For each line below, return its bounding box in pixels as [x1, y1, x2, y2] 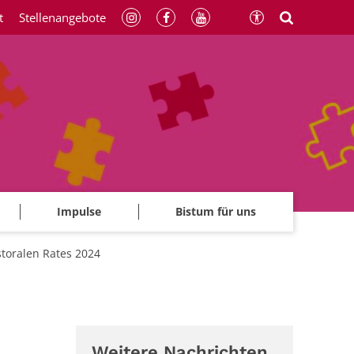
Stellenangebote [19, 9, 107, 25]
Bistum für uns [175, 204, 256, 220]
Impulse [57, 204, 101, 220]
